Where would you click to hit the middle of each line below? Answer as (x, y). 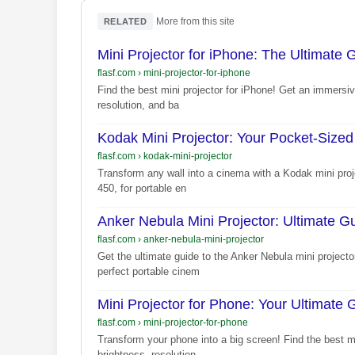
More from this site (196, 22)
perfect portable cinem (149, 272)
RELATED (126, 22)
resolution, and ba (138, 105)
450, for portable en (142, 189)
